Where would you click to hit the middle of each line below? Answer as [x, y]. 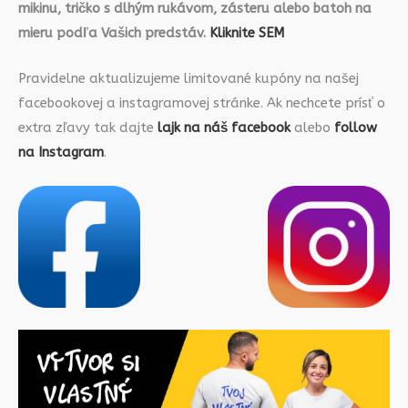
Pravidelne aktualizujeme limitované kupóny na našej [189, 78]
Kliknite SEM [247, 33]
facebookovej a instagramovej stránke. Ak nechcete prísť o [202, 103]
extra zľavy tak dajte [86, 127]
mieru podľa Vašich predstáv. [114, 33]
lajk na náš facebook [224, 127]
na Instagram [61, 152]
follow [356, 127]
